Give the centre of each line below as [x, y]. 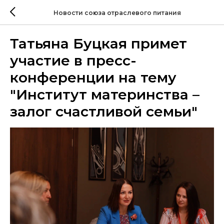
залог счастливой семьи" [104, 111]
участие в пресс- [73, 60]
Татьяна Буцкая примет [98, 43]
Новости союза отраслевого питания [117, 12]
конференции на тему [93, 77]
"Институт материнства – [105, 94]
